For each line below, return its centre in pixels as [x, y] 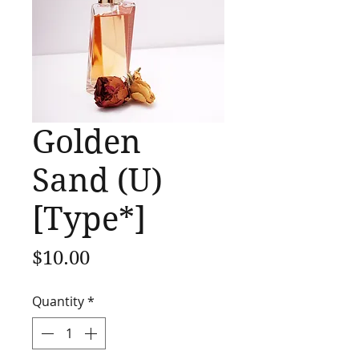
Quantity [58, 301]
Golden [87, 141]
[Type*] [89, 218]
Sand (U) [97, 180]
